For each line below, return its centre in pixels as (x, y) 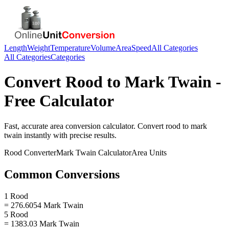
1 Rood (16, 196)
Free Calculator (59, 101)
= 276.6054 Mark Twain (44, 205)
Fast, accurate (27, 126)
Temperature (70, 48)
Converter (39, 152)
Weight (39, 48)
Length (16, 48)
